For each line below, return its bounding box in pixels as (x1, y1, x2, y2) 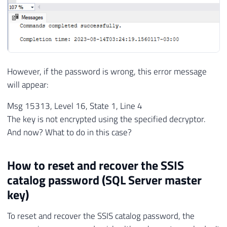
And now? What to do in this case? (7, 126, 132, 139)
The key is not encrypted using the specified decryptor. (7, 112, 206, 126)
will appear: (7, 78, 49, 91)
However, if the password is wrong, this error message (7, 64, 207, 78)
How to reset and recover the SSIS (7, 156, 184, 175)
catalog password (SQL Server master (7, 171, 202, 190)
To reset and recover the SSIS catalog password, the (7, 209, 195, 223)
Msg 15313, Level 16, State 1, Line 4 (7, 99, 142, 113)
